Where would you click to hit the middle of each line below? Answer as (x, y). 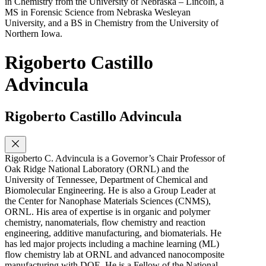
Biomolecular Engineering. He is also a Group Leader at (110, 191)
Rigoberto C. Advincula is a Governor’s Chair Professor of (115, 159)
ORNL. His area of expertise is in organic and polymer (107, 212)
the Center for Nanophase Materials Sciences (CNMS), (108, 201)
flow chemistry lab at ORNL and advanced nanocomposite (115, 255)
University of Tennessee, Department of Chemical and (106, 180)
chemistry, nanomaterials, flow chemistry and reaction (105, 223)
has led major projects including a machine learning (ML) (112, 244)
